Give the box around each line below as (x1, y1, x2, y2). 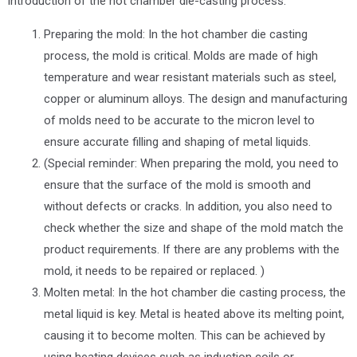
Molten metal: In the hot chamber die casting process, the (44, 284, 346, 300)
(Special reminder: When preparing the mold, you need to (44, 155, 339, 171)
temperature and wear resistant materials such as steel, (44, 69, 336, 84)
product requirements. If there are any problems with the (44, 241, 339, 257)
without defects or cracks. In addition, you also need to (44, 198, 332, 214)
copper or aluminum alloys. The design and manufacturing (44, 91, 347, 106)
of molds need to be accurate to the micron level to (44, 112, 315, 127)
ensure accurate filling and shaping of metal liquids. (44, 134, 311, 149)
